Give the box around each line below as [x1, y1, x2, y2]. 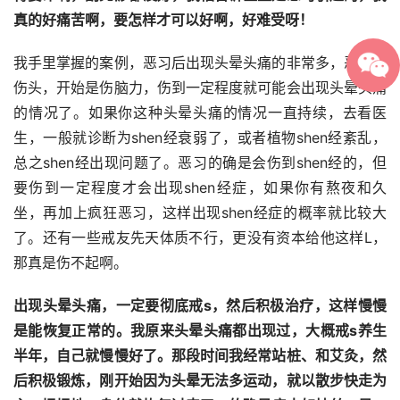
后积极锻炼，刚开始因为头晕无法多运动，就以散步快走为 [13, 371, 387, 390]
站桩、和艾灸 [271, 346, 358, 365]
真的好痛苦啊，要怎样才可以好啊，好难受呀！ [13, 11, 313, 29]
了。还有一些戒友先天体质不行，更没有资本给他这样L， [13, 229, 387, 247]
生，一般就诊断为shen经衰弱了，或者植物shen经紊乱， [13, 129, 387, 147]
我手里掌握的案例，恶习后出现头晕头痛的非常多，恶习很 [13, 54, 387, 72]
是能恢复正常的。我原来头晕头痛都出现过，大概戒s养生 [13, 321, 387, 340]
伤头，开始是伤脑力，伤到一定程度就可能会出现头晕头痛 [13, 79, 387, 97]
